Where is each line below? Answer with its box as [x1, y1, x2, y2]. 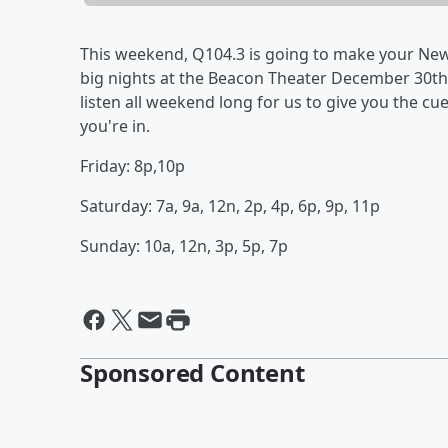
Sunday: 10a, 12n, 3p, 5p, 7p [80, 234, 288, 257]
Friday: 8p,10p [80, 154, 185, 177]
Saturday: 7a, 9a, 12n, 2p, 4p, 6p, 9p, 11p [80, 194, 380, 217]
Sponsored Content [80, 355, 305, 389]
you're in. [80, 114, 150, 137]
